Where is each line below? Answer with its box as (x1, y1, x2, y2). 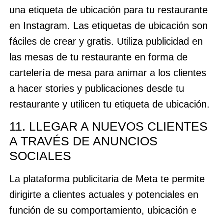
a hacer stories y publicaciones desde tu (9, 82, 184, 94)
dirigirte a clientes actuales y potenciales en (9, 189, 198, 200)
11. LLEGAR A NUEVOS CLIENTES (9, 119, 208, 134)
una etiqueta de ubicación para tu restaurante (9, 4, 208, 15)
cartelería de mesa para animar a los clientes (9, 67, 206, 78)
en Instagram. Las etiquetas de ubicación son (9, 20, 208, 31)
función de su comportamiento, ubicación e (9, 205, 196, 216)
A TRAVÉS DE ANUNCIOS (9, 134, 158, 148)
